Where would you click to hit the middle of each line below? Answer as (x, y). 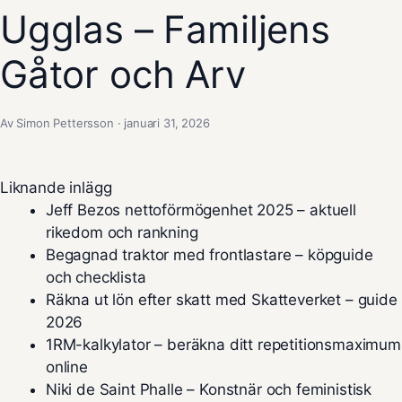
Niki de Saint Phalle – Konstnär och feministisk (209, 390)
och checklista (96, 278)
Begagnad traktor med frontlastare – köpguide (210, 255)
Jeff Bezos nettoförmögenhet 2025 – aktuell (201, 210)
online (67, 367)
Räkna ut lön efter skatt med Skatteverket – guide (222, 300)
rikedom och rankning (122, 233)
